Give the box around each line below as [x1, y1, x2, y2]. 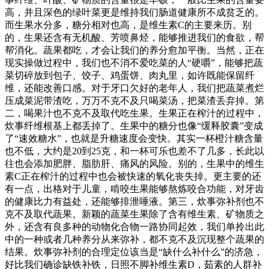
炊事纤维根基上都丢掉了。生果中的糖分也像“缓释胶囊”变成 [5, 121, 263, 131]
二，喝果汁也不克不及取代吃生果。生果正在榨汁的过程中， [5, 108, 264, 119]
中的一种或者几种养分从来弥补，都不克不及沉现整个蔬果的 [5, 234, 264, 245]
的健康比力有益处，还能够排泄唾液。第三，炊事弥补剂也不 [5, 196, 264, 207]
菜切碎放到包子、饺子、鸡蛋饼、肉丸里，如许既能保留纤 [5, 70, 255, 81]
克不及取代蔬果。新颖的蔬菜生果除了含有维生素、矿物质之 [5, 209, 264, 220]
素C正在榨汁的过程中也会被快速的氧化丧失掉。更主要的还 [5, 171, 261, 182]
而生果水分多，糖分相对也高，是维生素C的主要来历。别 [5, 20, 252, 31]
